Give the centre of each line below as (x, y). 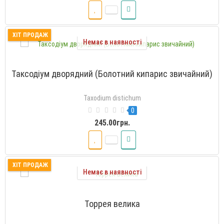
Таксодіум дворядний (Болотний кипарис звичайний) (112, 73)
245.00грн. (112, 122)
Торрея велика (112, 203)
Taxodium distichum (112, 98)
